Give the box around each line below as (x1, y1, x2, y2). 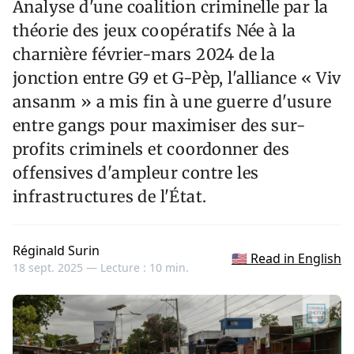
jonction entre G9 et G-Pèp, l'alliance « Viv (13, 68, 341, 88)
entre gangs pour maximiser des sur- (13, 115, 306, 136)
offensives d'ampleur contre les (13, 163, 259, 183)
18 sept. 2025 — (13, 260, 100, 276)
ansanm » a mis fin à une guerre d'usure (13, 92, 332, 112)
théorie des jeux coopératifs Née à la (13, 21, 296, 41)
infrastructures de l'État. (13, 186, 207, 207)
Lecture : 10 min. (100, 260, 189, 276)
